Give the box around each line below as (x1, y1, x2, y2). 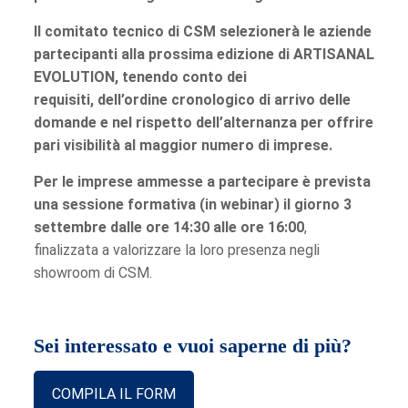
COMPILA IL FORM (51, 385, 176, 403)
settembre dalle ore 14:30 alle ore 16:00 (33, 219, 304, 237)
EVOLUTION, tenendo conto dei (33, 68, 247, 87)
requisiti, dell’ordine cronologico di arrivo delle (33, 91, 351, 109)
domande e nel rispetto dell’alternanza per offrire (33, 114, 373, 132)
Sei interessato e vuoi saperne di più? (33, 334, 352, 358)
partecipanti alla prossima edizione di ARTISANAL (33, 46, 374, 64)
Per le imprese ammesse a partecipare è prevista (33, 173, 371, 191)
